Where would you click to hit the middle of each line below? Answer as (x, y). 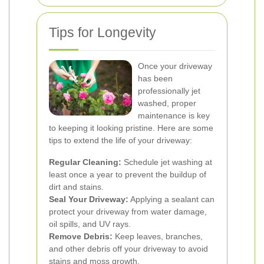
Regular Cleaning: (85, 162)
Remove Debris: (81, 236)
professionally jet (169, 91)
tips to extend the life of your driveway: (121, 140)
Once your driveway (175, 66)
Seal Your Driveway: (89, 199)
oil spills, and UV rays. (90, 224)
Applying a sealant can (171, 199)
